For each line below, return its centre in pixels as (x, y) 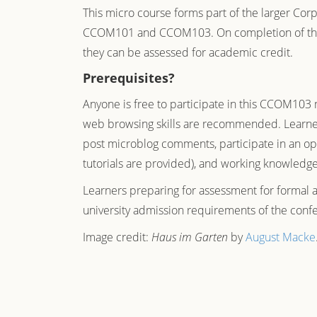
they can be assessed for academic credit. (191, 52)
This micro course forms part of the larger (188, 13)
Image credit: (117, 237)
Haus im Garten (190, 237)
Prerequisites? (129, 78)
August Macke (281, 237)
